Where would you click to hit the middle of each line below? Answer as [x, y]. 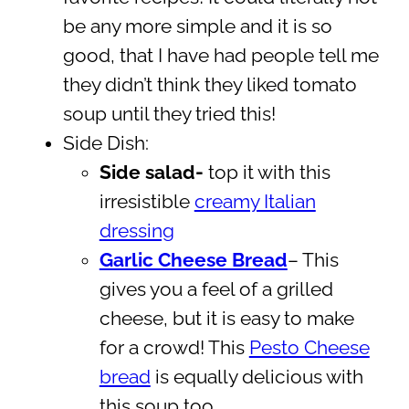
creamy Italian [255, 201]
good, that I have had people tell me [220, 55]
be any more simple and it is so [197, 26]
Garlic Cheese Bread [193, 260]
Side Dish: [105, 143]
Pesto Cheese [309, 347]
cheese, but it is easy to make [226, 318]
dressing [136, 231]
